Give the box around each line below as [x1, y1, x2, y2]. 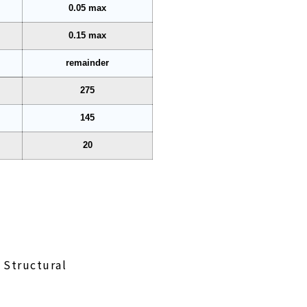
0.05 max [69, 3, 107, 13]
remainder [66, 58, 110, 68]
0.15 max [69, 30, 107, 40]
